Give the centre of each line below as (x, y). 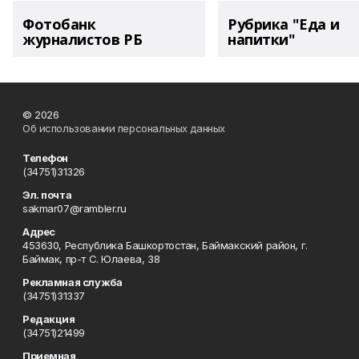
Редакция (49, 319)
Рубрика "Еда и (284, 24)
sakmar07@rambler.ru (75, 208)
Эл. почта (47, 195)
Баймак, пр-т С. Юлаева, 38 (91, 259)
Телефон (46, 158)
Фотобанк (59, 24)
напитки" (262, 39)
